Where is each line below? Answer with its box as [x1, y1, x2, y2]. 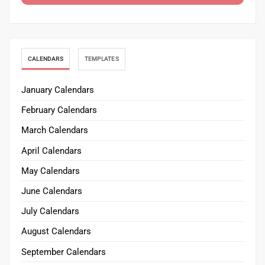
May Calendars [21, 165, 80, 176]
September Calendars [21, 246, 106, 257]
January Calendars [21, 85, 94, 95]
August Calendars [21, 226, 91, 237]
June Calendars [21, 185, 82, 196]
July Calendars [21, 206, 79, 217]
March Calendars [21, 125, 88, 136]
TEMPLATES [84, 55, 119, 63]
